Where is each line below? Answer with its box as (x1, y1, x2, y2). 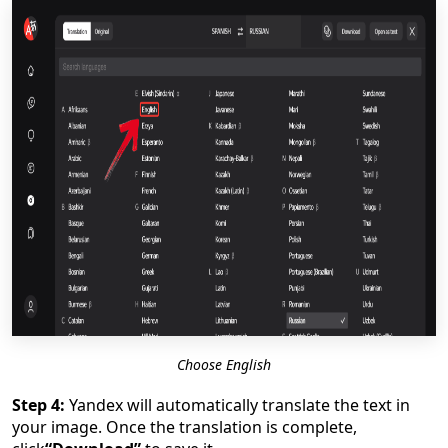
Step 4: (12, 394, 65, 416)
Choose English (177, 355, 271, 374)
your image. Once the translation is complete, (12, 416, 357, 438)
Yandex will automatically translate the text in (65, 394, 410, 416)
